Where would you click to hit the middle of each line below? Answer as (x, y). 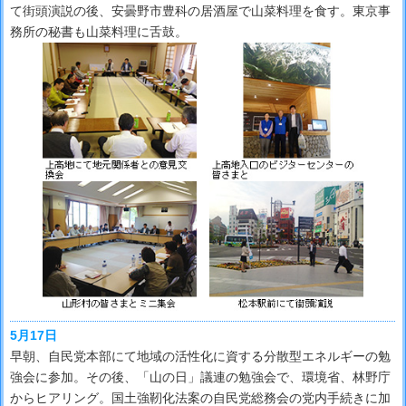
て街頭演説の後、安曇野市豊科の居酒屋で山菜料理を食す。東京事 (200, 10)
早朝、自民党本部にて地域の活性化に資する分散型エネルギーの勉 (200, 357)
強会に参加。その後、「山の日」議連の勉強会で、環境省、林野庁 (200, 377)
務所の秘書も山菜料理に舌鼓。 (99, 31)
